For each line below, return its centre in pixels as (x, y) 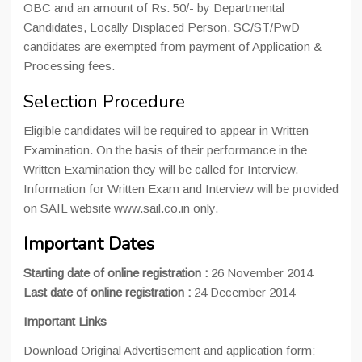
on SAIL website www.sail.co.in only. (121, 208)
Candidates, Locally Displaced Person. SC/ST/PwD (162, 27)
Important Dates (89, 244)
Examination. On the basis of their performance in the (165, 150)
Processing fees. (69, 66)
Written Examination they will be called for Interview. (161, 169)
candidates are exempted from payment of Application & (173, 46)
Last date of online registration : (109, 292)
